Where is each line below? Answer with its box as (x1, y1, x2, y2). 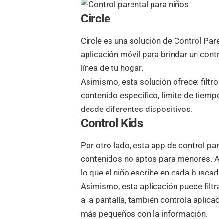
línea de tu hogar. (81, 63, 144, 73)
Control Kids (81, 116, 143, 130)
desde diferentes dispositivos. (81, 104, 193, 114)
